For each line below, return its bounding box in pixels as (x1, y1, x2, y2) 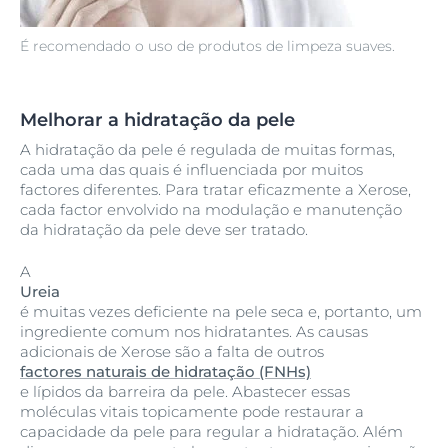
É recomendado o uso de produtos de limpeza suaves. (20, 37, 395, 55)
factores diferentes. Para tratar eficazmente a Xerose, (20, 179, 411, 199)
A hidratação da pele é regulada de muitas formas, (20, 139, 395, 159)
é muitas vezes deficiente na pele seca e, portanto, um (20, 302, 422, 322)
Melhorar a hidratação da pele (20, 109, 295, 131)
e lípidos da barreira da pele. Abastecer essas (20, 382, 350, 402)
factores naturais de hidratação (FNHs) (20, 362, 311, 382)
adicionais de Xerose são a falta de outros (20, 342, 324, 362)
